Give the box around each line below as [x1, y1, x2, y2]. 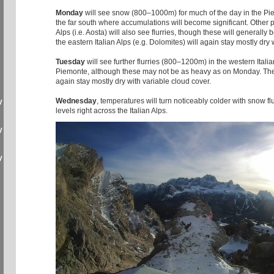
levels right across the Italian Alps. [56, 106, 168, 116]
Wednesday [56, 97, 97, 106]
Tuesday [56, 57, 85, 67]
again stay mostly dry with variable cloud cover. [56, 77, 211, 86]
